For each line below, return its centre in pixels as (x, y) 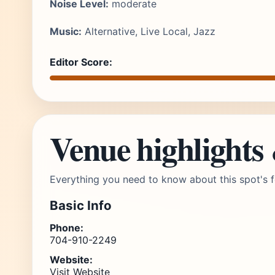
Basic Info (81, 205)
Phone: (67, 228)
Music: (66, 31)
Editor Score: (81, 62)
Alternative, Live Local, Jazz (149, 31)
